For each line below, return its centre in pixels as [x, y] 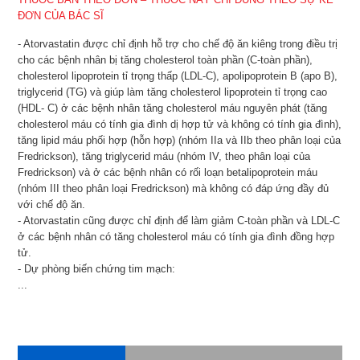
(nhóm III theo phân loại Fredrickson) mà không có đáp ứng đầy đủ [174, 189]
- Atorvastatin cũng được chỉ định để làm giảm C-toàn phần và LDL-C [179, 221]
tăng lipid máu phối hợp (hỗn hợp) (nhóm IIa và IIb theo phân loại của [180, 141]
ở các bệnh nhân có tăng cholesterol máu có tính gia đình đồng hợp [176, 237]
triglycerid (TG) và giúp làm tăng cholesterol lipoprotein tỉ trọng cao [173, 92]
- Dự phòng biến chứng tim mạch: [97, 269]
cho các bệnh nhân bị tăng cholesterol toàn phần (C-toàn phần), [166, 60]
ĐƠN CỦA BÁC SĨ [61, 16]
